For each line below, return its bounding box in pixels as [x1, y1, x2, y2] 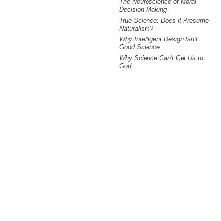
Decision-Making [119, 6, 167, 13]
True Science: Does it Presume [119, 17, 209, 24]
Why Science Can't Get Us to [119, 54, 203, 62]
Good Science [119, 43, 160, 51]
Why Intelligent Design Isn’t [119, 36, 198, 43]
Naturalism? [119, 25, 153, 32]
